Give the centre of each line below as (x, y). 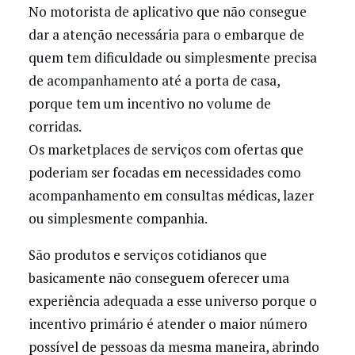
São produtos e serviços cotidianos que (147, 255)
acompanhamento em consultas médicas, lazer (171, 195)
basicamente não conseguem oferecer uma (158, 278)
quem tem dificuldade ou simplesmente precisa (172, 57)
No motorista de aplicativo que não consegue (167, 11)
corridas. (55, 126)
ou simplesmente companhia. (118, 218)
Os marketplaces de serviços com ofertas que (166, 149)
